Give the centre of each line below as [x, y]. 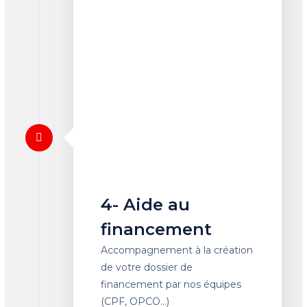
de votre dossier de [147, 267]
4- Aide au [146, 204]
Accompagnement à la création [177, 250]
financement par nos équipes [171, 284]
